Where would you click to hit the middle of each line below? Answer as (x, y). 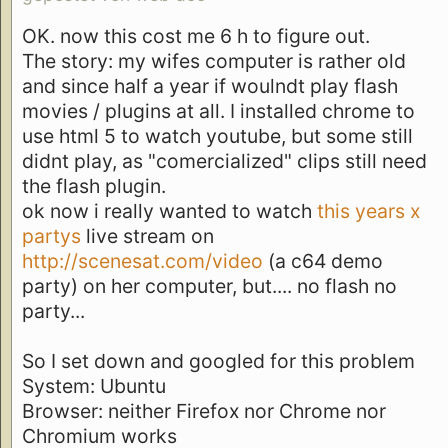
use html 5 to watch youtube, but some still (217, 136)
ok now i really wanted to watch (169, 211)
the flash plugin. (94, 186)
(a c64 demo (323, 261)
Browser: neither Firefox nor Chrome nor (204, 411)
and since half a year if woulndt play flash (210, 86)
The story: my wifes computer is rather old (214, 61)
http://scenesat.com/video (142, 261)
